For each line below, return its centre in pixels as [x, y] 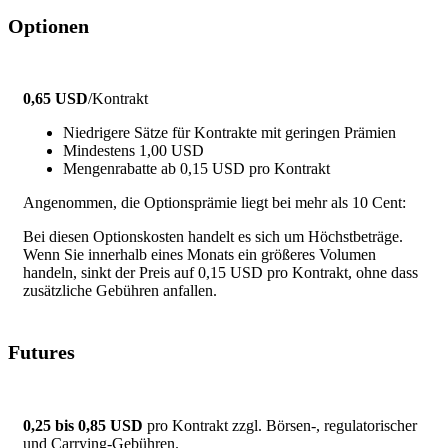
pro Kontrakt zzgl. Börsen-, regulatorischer [280, 425]
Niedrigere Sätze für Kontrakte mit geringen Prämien [229, 133]
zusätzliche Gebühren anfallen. [120, 291]
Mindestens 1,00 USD [133, 151]
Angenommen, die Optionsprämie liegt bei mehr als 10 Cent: [214, 203]
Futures [41, 352]
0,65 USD [55, 99]
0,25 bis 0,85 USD [83, 425]
